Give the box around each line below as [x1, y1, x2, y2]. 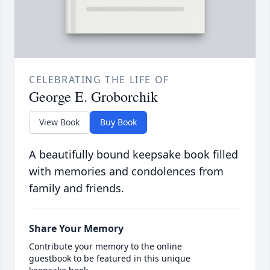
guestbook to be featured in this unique [29, 253, 190, 265]
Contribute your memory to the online [29, 240, 182, 253]
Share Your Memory [29, 222, 124, 236]
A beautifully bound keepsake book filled [29, 147, 238, 162]
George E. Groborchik [29, 87, 158, 107]
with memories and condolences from [29, 164, 224, 179]
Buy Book [100, 116, 137, 128]
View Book [39, 116, 80, 128]
